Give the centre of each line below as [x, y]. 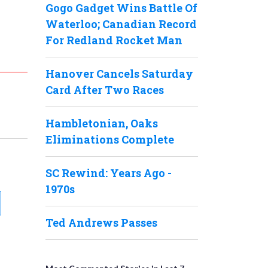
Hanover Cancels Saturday [119, 74]
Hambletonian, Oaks [102, 123]
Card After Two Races [105, 90]
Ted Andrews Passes [101, 223]
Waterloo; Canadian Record [121, 24]
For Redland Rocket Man [114, 40]
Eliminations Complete [110, 139]
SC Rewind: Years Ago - [109, 173]
